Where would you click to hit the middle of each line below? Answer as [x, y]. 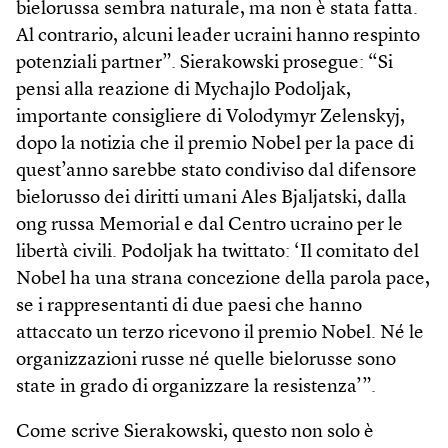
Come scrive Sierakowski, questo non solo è [195, 432]
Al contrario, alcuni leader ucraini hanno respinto [218, 36]
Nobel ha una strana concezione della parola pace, [223, 279]
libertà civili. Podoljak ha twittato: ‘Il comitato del [217, 252]
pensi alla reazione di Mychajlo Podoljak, [183, 90]
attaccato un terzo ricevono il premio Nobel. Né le [220, 333]
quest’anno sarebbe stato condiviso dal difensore [216, 171]
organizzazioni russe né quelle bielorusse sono [206, 360]
